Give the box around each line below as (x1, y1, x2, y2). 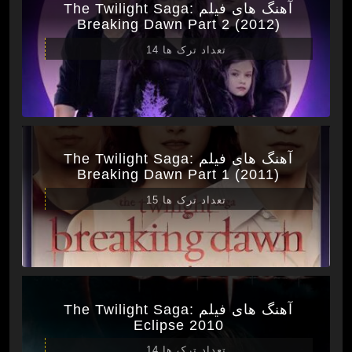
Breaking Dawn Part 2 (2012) (76, 16, 280, 33)
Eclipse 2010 (133, 317, 224, 333)
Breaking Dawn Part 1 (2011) (77, 167, 280, 183)
